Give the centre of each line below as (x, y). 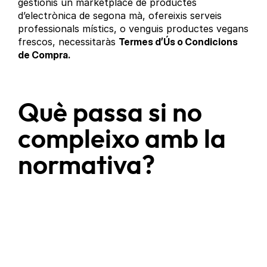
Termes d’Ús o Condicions (178, 42)
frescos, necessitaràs (69, 42)
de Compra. (45, 55)
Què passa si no (110, 114)
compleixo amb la (122, 140)
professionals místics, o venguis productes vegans (133, 29)
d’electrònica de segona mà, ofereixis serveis (120, 16)
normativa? (87, 167)
